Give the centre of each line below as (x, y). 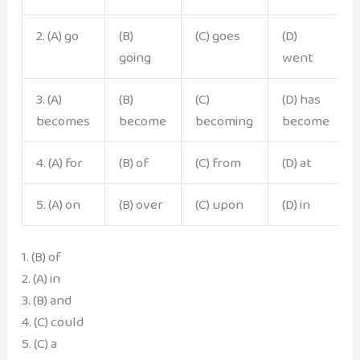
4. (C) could (52, 322)
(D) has (301, 99)
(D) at (297, 162)
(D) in (296, 204)
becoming (224, 121)
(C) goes (217, 35)
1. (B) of (41, 257)
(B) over (141, 204)
